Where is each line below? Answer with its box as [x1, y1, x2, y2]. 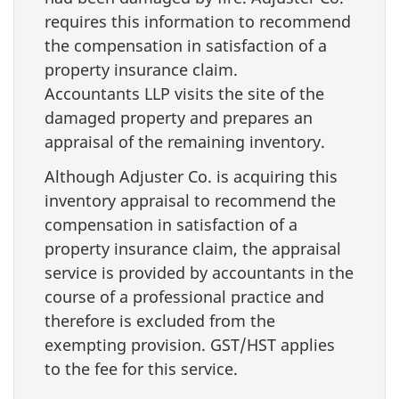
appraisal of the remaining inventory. [45, 131, 325, 152]
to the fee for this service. [45, 357, 238, 379]
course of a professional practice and [45, 285, 324, 307]
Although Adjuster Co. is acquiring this [45, 165, 338, 187]
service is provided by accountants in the [45, 261, 354, 283]
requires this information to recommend [45, 11, 351, 32]
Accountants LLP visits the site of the [45, 83, 324, 104]
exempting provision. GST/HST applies [45, 333, 335, 355]
